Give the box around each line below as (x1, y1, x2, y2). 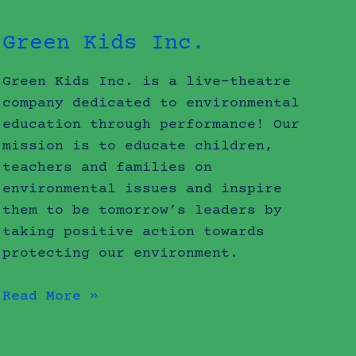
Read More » (2, 288, 99, 305)
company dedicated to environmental (2, 95, 300, 112)
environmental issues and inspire (2, 181, 283, 198)
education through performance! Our (2, 117, 300, 133)
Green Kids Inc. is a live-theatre (2, 74, 292, 91)
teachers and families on (2, 160, 213, 176)
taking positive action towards (2, 224, 265, 241)
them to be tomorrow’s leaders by (2, 203, 283, 219)
